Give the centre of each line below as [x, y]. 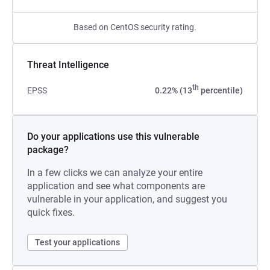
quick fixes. [51, 212]
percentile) [221, 90]
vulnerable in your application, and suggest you [127, 199]
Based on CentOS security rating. [135, 27]
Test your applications [77, 242]
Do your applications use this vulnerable [113, 137]
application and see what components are [116, 186]
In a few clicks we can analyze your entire [115, 173]
